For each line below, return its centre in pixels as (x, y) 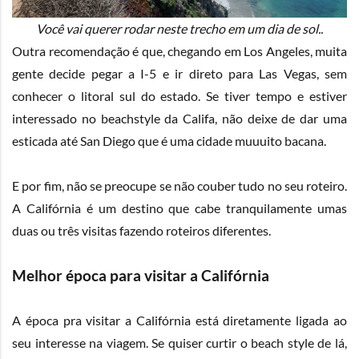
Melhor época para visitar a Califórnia (141, 276)
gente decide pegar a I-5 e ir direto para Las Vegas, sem (179, 73)
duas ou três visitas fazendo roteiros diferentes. (141, 230)
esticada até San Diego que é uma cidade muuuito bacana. (169, 141)
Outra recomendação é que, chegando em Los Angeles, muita (179, 51)
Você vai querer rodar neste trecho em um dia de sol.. (179, 28)
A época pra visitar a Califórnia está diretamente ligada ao (179, 320)
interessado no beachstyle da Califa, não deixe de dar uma (179, 118)
